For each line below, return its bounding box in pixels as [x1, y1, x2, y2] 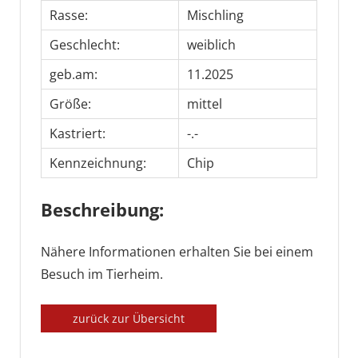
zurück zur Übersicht [73, 311, 185, 327]
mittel [186, 95, 222, 113]
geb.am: [49, 66, 97, 84]
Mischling [186, 6, 244, 25]
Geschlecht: [49, 36, 120, 54]
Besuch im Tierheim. [41, 265, 163, 284]
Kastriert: [49, 125, 105, 143]
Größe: [49, 95, 91, 113]
